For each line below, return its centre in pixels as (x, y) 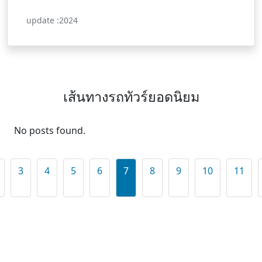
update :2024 (52, 20)
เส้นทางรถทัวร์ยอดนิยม (131, 96)
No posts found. (50, 130)
